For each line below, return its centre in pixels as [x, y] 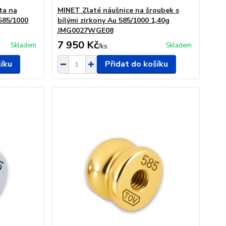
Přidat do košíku [136, 64]
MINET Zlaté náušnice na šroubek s [118, 10]
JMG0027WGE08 [85, 31]
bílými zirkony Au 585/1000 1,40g [113, 20]
